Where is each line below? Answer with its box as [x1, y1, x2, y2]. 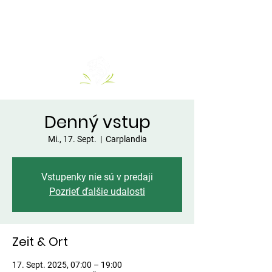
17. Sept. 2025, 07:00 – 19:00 [12, 260, 122, 270]
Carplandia [105, 134, 147, 144]
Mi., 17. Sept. [47, 134, 97, 144]
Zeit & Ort [12, 233, 68, 250]
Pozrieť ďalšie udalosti [49, 186, 145, 197]
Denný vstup [44, 110, 151, 134]
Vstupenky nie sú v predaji [41, 171, 153, 183]
